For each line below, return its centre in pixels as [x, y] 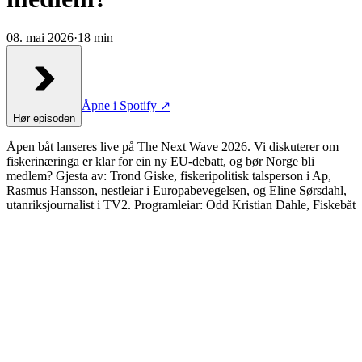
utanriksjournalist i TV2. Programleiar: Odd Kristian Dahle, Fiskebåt [181, 205]
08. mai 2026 [40, 38]
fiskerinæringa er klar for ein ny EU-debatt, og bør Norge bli [160, 162]
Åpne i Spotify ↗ [126, 106]
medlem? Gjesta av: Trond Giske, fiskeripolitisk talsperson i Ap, [169, 176]
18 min [95, 38]
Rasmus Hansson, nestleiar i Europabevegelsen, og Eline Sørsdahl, [177, 191]
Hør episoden [44, 119]
